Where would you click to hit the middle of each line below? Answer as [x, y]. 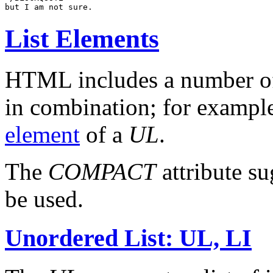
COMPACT [102, 171]
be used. [44, 199]
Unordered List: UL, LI [128, 238]
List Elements [82, 38]
